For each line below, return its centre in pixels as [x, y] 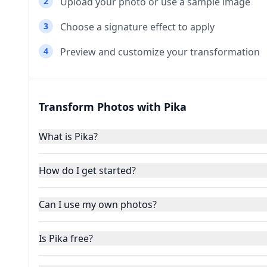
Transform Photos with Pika [113, 107]
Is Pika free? [66, 238]
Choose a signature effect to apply [137, 27]
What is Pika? [68, 136]
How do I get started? [87, 170]
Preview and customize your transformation [160, 52]
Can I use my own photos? [98, 204]
